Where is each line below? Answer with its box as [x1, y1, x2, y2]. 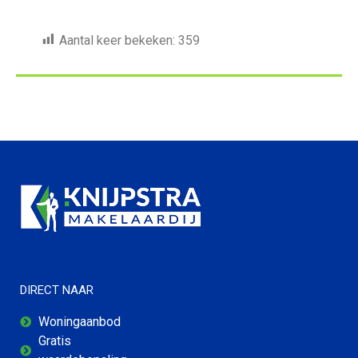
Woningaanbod [38, 313, 121, 329]
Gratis [38, 332, 71, 348]
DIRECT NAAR [20, 282, 93, 297]
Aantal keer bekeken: [59, 32, 175, 48]
